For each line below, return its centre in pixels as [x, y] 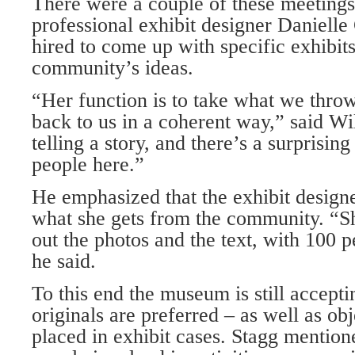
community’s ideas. [113, 68]
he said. [64, 261]
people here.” [88, 165]
